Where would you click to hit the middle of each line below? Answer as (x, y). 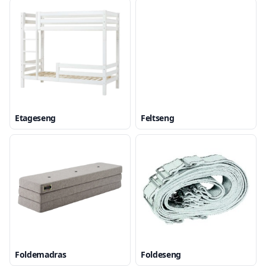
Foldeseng (161, 254)
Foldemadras (41, 254)
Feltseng (158, 118)
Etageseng (35, 118)
